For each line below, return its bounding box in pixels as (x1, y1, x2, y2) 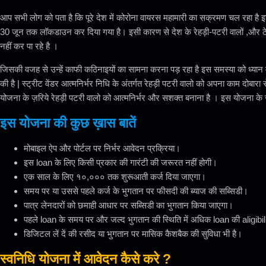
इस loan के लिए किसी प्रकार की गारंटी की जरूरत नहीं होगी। (24, 157, 217, 168)
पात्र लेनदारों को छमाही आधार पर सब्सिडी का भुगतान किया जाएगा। (24, 200, 233, 211)
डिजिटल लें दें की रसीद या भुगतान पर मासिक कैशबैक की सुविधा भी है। (24, 229, 242, 239)
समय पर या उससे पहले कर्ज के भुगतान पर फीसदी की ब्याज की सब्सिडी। (24, 186, 248, 197)
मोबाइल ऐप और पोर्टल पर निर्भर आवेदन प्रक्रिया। (24, 143, 180, 154)
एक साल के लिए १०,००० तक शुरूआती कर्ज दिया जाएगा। (24, 172, 206, 182)
